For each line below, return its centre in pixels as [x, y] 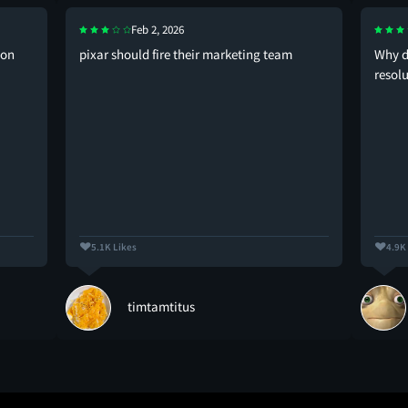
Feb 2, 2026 [158, 29]
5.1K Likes [114, 246]
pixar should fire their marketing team [186, 54]
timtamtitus [161, 306]
